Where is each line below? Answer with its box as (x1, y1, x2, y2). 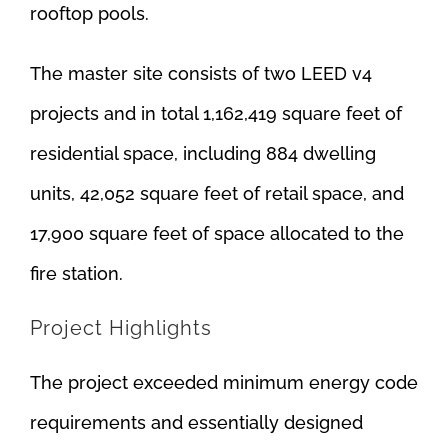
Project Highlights (29, 315, 212, 340)
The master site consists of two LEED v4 (29, 62, 372, 84)
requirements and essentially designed (29, 411, 363, 433)
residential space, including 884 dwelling (29, 142, 376, 164)
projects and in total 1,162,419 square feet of (29, 102, 402, 124)
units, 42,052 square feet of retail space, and (29, 182, 404, 204)
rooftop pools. (29, 2, 149, 24)
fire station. (29, 262, 123, 284)
